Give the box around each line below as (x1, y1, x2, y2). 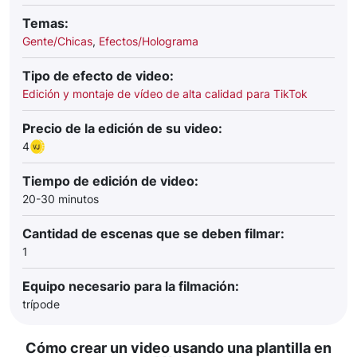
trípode (22, 297, 60, 311)
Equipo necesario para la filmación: (22, 278, 239, 294)
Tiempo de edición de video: (22, 173, 198, 189)
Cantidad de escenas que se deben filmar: (22, 226, 284, 241)
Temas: (22, 15, 69, 31)
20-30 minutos (22, 192, 99, 206)
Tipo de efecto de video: (22, 68, 174, 84)
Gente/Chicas (22, 34, 92, 48)
